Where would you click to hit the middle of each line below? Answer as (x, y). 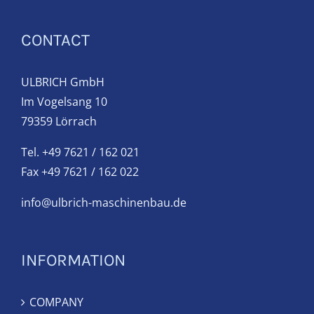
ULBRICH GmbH (63, 82)
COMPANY (56, 302)
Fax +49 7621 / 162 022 (80, 172)
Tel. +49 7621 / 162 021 (80, 152)
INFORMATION (73, 260)
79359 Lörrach (59, 122)
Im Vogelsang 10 (64, 102)
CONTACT (55, 40)
